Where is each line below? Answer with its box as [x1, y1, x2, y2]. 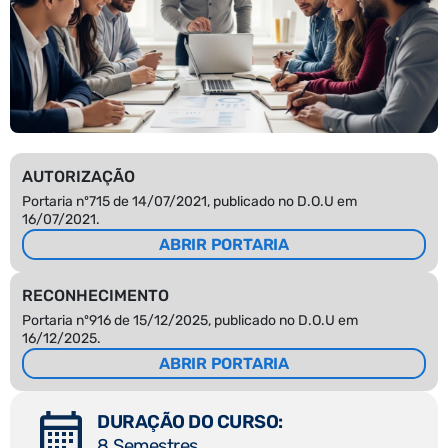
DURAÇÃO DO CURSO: [97, 411, 284, 434]
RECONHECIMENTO [22, 285, 169, 305]
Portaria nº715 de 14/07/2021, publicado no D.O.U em [22, 192, 357, 210]
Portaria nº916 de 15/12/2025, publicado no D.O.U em [22, 311, 358, 329]
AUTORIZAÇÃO [22, 166, 135, 186]
